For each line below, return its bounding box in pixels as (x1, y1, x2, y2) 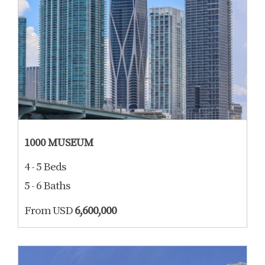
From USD (24, 204, 75, 218)
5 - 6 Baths (24, 179, 70, 193)
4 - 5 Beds (24, 160, 66, 174)
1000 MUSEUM (24, 136, 93, 150)
